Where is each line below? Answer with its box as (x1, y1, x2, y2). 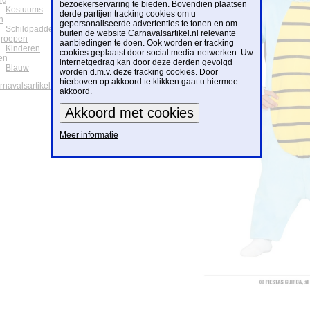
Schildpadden (6, 24, 58, 35)
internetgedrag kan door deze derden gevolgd (60, 57, 232, 67)
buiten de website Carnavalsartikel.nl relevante (60, 28, 236, 38)
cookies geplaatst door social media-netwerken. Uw (60, 48, 253, 57)
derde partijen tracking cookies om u (60, 9, 196, 19)
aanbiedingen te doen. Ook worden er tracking (60, 38, 234, 48)
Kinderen (6, 44, 40, 54)
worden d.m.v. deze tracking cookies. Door (60, 67, 218, 77)
